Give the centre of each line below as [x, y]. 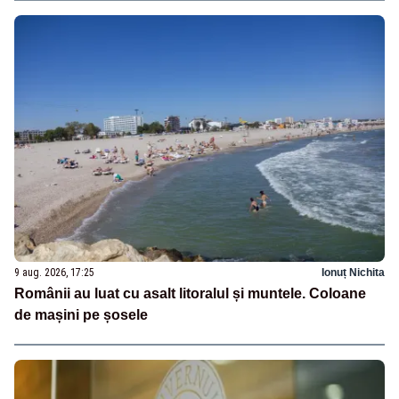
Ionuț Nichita [353, 272]
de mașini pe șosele [81, 314]
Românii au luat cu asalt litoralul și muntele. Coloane [190, 293]
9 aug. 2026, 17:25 [54, 272]
